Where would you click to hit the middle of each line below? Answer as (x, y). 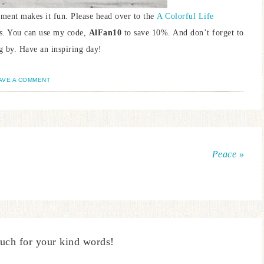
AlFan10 (106, 33)
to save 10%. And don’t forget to (184, 33)
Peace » (228, 154)
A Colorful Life (185, 16)
